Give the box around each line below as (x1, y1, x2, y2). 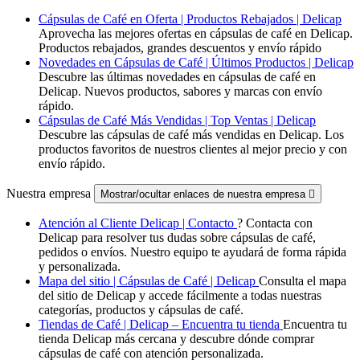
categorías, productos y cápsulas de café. (39, 302, 243, 317)
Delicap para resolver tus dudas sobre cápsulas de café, (39, 230, 316, 244)
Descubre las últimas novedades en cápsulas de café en (39, 69, 316, 84)
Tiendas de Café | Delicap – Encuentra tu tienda (39, 317, 283, 331)
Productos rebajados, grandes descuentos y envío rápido (39, 40, 321, 55)
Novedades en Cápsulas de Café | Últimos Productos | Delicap (39, 55, 354, 69)
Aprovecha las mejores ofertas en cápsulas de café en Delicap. (39, 26, 353, 40)
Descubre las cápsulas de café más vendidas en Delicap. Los (39, 127, 344, 141)
